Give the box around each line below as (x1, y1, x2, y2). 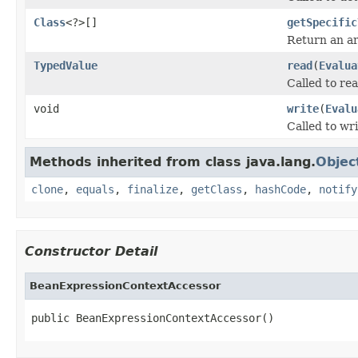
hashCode (255, 182, 306, 196)
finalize (127, 182, 178, 196)
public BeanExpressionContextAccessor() (31, 311, 274, 324)
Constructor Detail (25, 243, 157, 259)
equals (76, 182, 114, 196)
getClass (191, 182, 242, 196)
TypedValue (34, 58, 97, 72)
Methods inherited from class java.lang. (30, 153, 316, 169)
